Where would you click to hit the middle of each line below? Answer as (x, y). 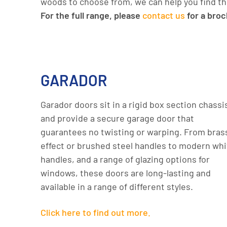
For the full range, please (91, 15)
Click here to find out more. (96, 213)
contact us (164, 15)
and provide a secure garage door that (117, 118)
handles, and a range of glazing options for (125, 159)
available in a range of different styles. (117, 187)
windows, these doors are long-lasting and (126, 173)
